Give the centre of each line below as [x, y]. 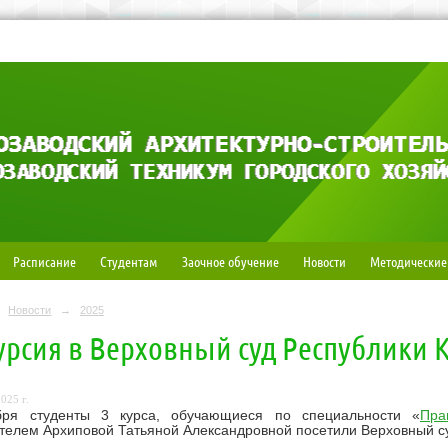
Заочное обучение [230, 261]
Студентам [128, 261]
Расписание [44, 261]
